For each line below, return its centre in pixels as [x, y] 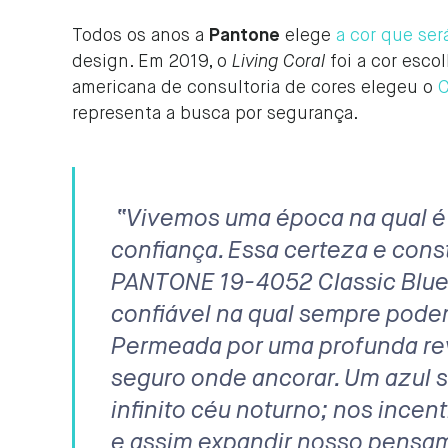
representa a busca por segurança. [215, 114]
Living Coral [278, 62]
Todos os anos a [140, 36]
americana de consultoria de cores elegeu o [255, 88]
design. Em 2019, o [152, 62]
